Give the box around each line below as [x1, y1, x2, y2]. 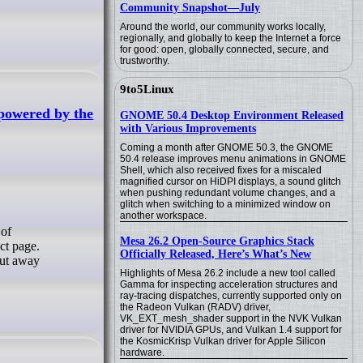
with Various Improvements [120, 122, 256, 135]
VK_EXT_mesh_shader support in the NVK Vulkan [120, 313, 342, 324]
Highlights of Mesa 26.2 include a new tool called [120, 267, 335, 279]
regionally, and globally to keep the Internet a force [120, 32, 341, 44]
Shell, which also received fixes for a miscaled [120, 164, 322, 176]
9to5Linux [120, 83, 174, 96]
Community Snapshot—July [120, 2, 260, 14]
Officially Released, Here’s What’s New [120, 248, 311, 260]
